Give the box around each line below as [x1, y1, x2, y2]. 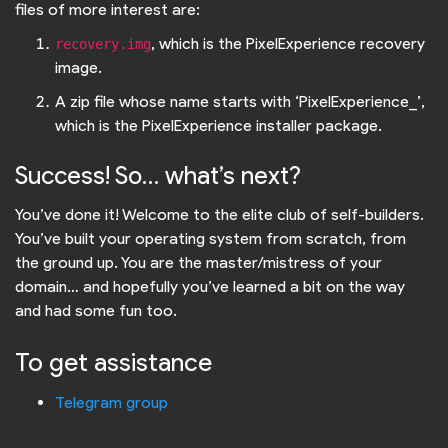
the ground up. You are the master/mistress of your [15, 253, 382, 273]
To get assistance [15, 346, 212, 378]
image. [55, 58, 102, 78]
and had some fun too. [15, 301, 177, 321]
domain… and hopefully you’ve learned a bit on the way [15, 277, 405, 297]
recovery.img [55, 36, 151, 53]
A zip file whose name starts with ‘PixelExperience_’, [55, 92, 425, 112]
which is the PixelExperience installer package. [55, 116, 382, 136]
